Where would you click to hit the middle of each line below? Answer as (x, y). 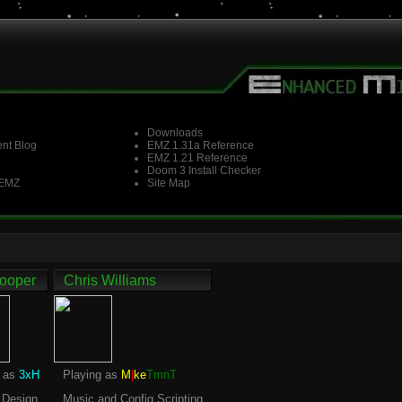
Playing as (92, 375)
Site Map (169, 183)
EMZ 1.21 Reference (197, 158)
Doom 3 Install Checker (204, 170)
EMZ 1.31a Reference (201, 145)
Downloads (175, 133)
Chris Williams (110, 280)
